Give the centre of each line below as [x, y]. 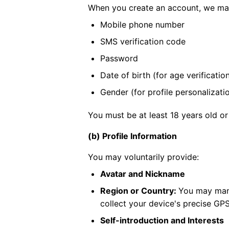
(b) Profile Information [132, 136]
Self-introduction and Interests [162, 220]
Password [119, 58]
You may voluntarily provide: [143, 157]
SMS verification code [143, 41]
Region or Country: [139, 191]
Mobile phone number [142, 25]
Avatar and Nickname [143, 174]
